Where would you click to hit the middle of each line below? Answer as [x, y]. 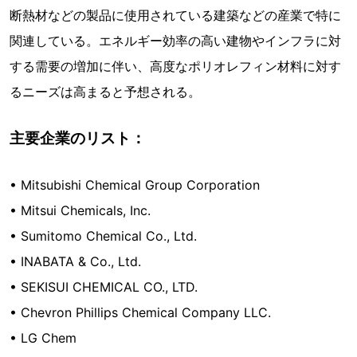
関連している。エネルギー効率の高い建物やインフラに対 [175, 41]
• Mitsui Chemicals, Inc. [80, 211]
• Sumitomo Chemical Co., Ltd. [103, 236]
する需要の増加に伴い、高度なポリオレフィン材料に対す [175, 67]
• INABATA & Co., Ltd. [75, 262]
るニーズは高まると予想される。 [105, 92]
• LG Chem [43, 338]
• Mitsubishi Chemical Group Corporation [135, 185]
